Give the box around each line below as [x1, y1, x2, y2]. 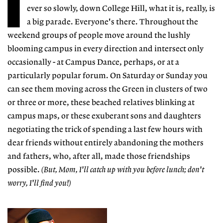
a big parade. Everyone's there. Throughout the [27, 17, 198, 26]
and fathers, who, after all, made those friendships [7, 152, 190, 161]
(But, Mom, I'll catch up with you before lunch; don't [41, 165, 204, 174]
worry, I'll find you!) [7, 179, 71, 188]
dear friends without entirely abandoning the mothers [7, 138, 204, 147]
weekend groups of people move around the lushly [7, 31, 190, 40]
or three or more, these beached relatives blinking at [7, 98, 195, 107]
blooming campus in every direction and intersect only [7, 44, 204, 53]
